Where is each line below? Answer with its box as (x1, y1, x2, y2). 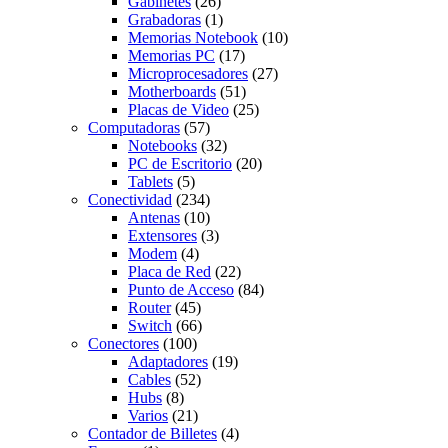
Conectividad (88, 191, 172, 208)
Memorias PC (128, 47, 215, 64)
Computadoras (88, 119, 180, 136)
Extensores (128, 227, 197, 244)
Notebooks (128, 137, 197, 154)
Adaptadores (128, 353, 208, 370)
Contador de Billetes (88, 425, 217, 442)
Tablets (128, 173, 173, 190)
